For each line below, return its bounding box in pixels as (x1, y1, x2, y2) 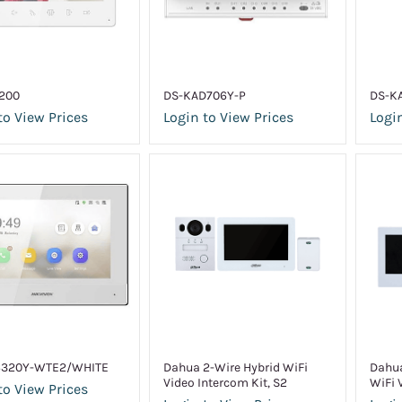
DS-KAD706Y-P (163, 88, 247, 103)
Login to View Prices (163, 109, 294, 126)
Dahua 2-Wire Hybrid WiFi (163, 360, 309, 375)
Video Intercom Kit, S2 (163, 375, 288, 390)
